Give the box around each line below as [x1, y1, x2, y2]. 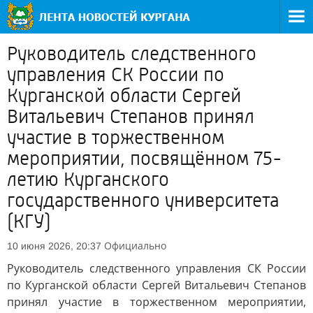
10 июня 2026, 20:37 [7, 240, 101, 252]
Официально [104, 239, 166, 252]
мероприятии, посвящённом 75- [7, 147, 282, 170]
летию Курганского [7, 168, 169, 191]
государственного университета [7, 189, 279, 212]
